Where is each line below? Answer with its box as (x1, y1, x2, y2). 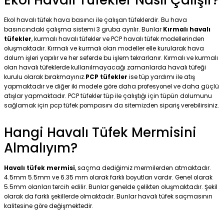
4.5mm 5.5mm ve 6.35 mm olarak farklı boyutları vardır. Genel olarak (4, 173, 212, 181)
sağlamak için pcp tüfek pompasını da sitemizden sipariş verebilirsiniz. (4, 101, 219, 109)
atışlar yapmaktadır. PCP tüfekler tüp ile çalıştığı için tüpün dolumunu (4, 91, 212, 100)
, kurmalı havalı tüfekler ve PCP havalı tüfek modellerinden (31, 34, 204, 43)
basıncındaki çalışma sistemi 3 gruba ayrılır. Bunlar (4, 25, 163, 33)
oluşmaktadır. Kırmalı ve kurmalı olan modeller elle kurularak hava (4, 44, 204, 52)
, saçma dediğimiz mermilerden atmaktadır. (75, 163, 211, 172)
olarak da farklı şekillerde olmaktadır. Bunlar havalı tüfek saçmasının (4, 192, 212, 200)
